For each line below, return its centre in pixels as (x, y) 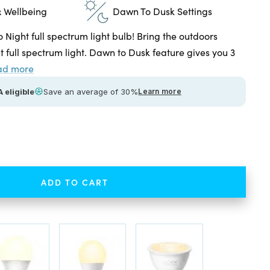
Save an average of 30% (91, 91)
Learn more (160, 91)
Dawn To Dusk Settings (162, 11)
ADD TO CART (74, 182)
